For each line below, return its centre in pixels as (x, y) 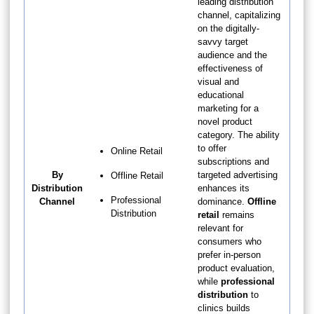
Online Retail (137, 151)
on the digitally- (228, 28)
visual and (218, 81)
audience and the (232, 55)
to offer (212, 148)
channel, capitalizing (239, 15)
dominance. (223, 201)
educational (221, 95)
